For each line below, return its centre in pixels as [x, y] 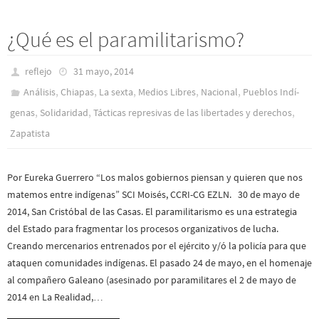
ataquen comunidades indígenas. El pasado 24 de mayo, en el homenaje [159, 263]
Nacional [220, 92]
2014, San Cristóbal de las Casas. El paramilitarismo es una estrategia [152, 212]
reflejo [39, 72]
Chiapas [78, 92]
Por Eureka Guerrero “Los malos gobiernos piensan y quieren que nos [155, 178]
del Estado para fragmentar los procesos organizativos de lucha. [143, 229]
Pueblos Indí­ [271, 92]
